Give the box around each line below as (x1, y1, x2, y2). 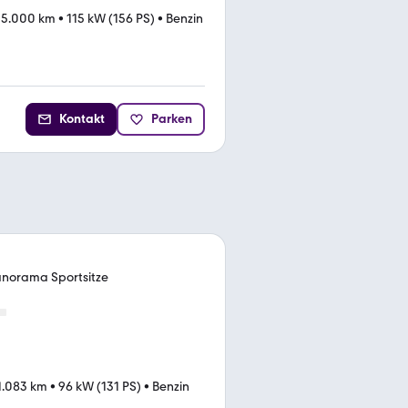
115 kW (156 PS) (66, 11, 155, 26)
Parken (151, 110, 192, 127)
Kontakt (59, 110, 105, 127)
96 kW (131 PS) (58, 378, 141, 394)
